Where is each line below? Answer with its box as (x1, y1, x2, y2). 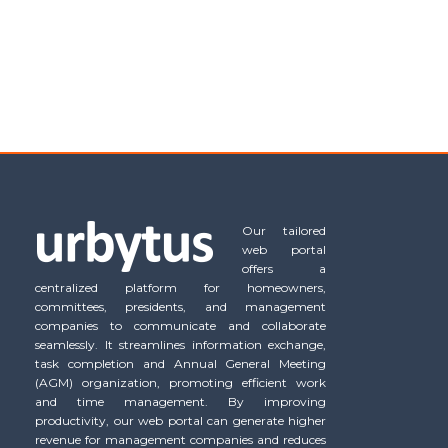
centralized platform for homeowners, (35, 280, 327, 296)
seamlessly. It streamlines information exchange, (35, 337, 327, 353)
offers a (242, 261, 327, 277)
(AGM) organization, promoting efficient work (35, 375, 327, 391)
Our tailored (242, 223, 327, 239)
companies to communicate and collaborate (35, 318, 327, 334)
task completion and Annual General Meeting (35, 356, 327, 372)
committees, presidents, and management (35, 299, 327, 315)
